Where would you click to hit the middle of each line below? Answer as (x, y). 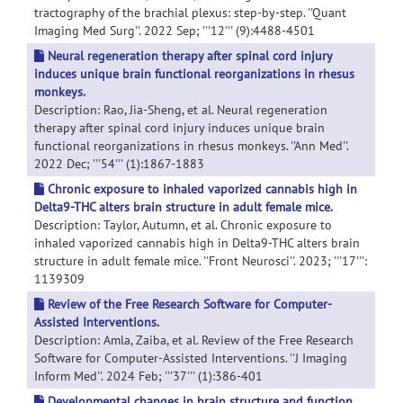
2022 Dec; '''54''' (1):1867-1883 (119, 164)
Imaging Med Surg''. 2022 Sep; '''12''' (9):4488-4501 (175, 31)
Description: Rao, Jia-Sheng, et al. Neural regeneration (181, 110)
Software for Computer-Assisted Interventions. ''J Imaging (191, 358)
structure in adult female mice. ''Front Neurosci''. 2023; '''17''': (201, 261)
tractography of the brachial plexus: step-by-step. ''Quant (190, 13)
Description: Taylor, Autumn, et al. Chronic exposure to (183, 225)
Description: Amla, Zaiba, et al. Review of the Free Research (194, 340)
